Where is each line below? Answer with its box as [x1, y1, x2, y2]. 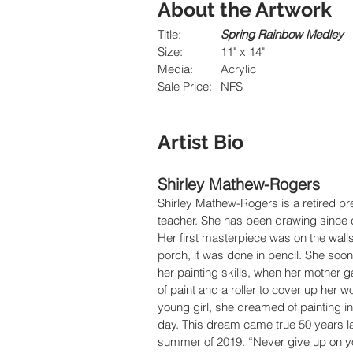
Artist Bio [158, 129, 243, 154]
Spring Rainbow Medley [221, 26, 344, 42]
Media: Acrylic [221, 61, 256, 76]
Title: [181, 26, 221, 42]
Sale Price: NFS [221, 78, 243, 94]
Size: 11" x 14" [221, 43, 265, 59]
